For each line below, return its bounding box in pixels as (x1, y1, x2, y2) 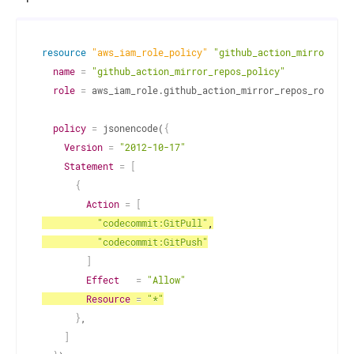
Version (64, 140, 103, 153)
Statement (64, 159, 114, 172)
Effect (86, 273, 119, 286)
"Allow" (147, 273, 186, 286)
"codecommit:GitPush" (97, 235, 208, 248)
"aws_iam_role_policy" (92, 45, 208, 58)
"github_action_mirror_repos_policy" (92, 64, 285, 77)
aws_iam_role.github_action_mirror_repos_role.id (86, 83, 352, 96)
